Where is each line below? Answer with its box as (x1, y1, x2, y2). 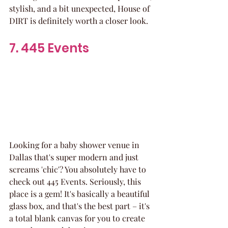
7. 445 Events (9, 39, 89, 56)
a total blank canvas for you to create (9, 212, 147, 223)
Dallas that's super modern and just (9, 151, 140, 162)
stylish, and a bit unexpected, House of (9, 3, 152, 14)
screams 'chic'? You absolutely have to (9, 163, 148, 175)
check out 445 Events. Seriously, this (9, 176, 143, 187)
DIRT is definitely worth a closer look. (9, 15, 148, 26)
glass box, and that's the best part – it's (9, 200, 152, 211)
